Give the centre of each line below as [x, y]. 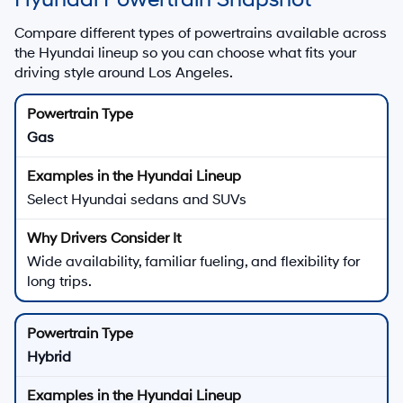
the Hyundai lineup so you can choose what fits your [185, 53]
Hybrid [49, 357]
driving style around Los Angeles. [124, 72]
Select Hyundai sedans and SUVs [137, 199]
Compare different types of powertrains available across [201, 33]
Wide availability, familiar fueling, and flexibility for [193, 261]
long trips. [59, 281]
